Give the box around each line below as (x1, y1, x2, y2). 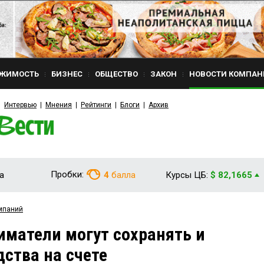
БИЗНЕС (51, 70, 82, 78)
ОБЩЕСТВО (95, 70, 138, 78)
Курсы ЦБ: (166, 170, 208, 180)
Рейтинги (81, 101, 111, 109)
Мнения (45, 101, 72, 109)
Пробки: (51, 169, 84, 180)
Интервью (4, 101, 37, 109)
